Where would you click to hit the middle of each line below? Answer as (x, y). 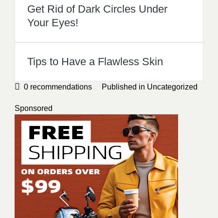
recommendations (60, 87)
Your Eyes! (53, 23)
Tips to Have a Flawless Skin (95, 62)
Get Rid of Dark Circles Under (97, 9)
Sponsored (34, 108)
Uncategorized (172, 87)
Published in (124, 87)
